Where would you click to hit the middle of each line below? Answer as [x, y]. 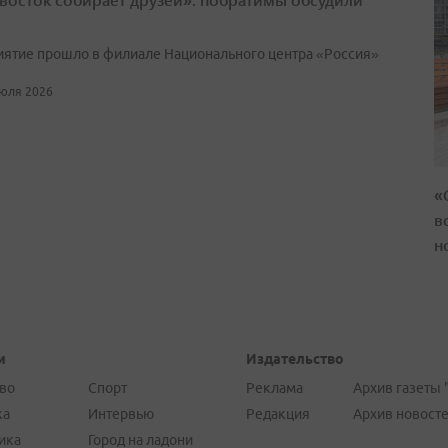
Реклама [274, 388]
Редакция [277, 414]
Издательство [294, 359]
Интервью [120, 414]
